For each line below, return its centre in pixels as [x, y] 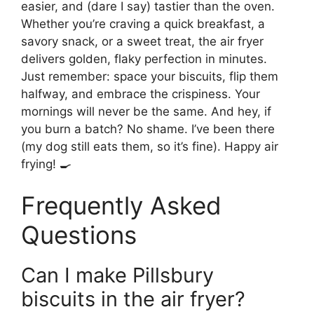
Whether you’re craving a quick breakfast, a [143, 23]
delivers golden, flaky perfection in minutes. [144, 59]
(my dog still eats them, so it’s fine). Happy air [150, 146]
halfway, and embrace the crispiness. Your [141, 94]
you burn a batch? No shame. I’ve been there [148, 129]
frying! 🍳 [46, 164]
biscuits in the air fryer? [133, 299]
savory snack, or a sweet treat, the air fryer [142, 41]
